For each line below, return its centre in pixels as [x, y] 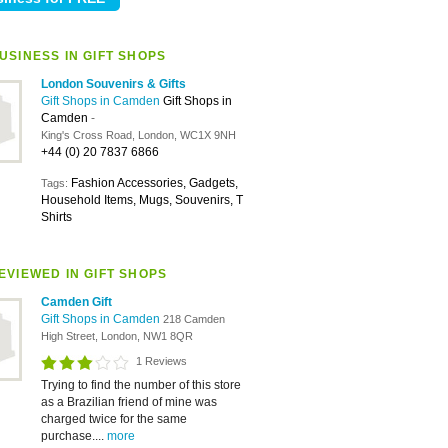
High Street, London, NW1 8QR [117, 336]
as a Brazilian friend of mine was [129, 402]
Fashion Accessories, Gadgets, [154, 183]
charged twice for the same [114, 419]
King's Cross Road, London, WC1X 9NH [138, 135]
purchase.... [74, 436]
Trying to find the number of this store [141, 385]
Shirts [56, 217]
